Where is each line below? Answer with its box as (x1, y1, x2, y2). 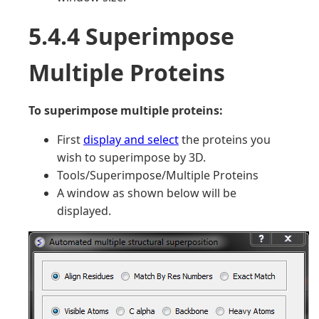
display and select (83, 132, 179, 147)
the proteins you (179, 132, 271, 147)
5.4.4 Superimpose (28, 21, 234, 51)
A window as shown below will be (57, 185, 236, 201)
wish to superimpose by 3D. (57, 150, 206, 165)
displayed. (57, 203, 111, 219)
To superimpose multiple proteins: (28, 103, 223, 118)
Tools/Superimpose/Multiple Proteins (57, 167, 258, 183)
